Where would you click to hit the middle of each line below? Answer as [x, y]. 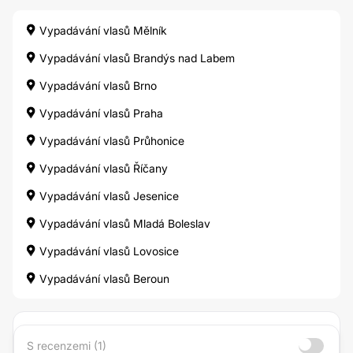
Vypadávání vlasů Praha [100, 113]
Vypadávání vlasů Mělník [102, 30]
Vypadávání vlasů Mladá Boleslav [123, 223]
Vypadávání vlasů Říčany [102, 168]
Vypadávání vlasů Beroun [103, 279]
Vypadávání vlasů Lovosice [108, 251]
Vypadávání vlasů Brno [97, 85]
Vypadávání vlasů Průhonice [110, 141]
